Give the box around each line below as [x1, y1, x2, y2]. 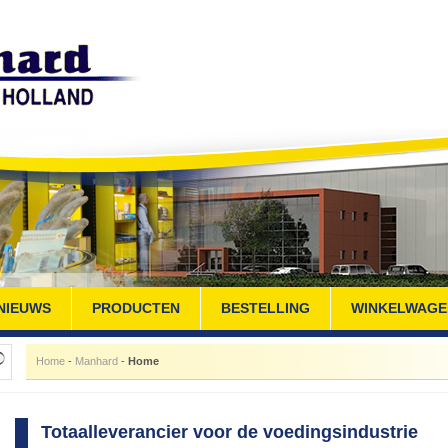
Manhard [75, 355, 118, 367]
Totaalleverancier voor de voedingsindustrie [41, 422, 418, 442]
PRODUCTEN [91, 300, 180, 316]
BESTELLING [220, 300, 310, 316]
